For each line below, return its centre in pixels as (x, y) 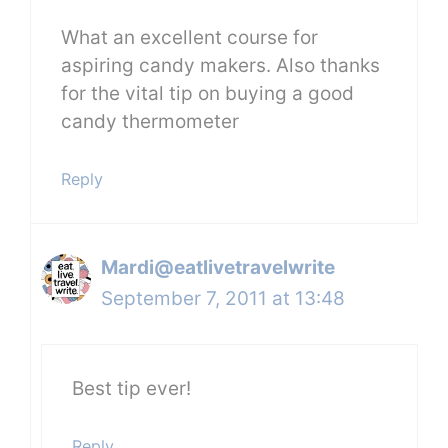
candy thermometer (150, 122)
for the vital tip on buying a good (207, 94)
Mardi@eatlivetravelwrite (218, 267)
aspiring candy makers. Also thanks (220, 66)
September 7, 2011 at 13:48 (223, 298)
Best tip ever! (131, 389)
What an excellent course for (189, 38)
